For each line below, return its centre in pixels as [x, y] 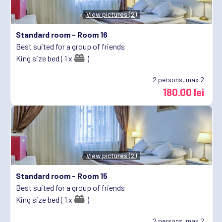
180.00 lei [184, 92]
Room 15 [92, 175]
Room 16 [92, 34]
